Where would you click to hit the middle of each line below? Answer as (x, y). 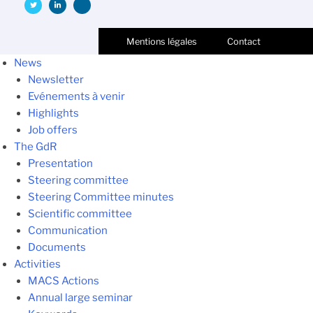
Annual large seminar (80, 297)
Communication (68, 230)
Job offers (53, 130)
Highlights (53, 113)
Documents (57, 247)
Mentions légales (162, 41)
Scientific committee (80, 213)
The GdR (35, 146)
